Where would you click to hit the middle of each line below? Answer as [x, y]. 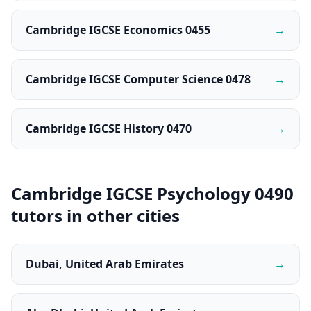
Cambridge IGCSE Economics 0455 [118, 30]
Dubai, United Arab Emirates [105, 264]
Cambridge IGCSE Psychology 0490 [152, 193]
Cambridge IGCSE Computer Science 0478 [138, 79]
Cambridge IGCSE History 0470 [109, 128]
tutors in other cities [95, 216]
